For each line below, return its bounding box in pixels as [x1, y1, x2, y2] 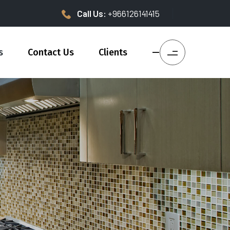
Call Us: [77, 8, 108, 18]
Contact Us [28, 47, 74, 58]
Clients [99, 47, 127, 58]
